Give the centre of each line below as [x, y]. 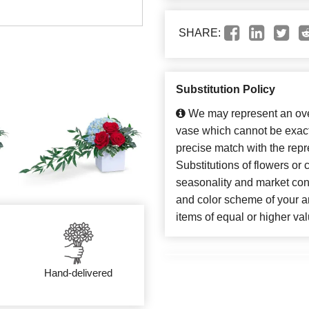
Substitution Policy [226, 90]
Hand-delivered [79, 272]
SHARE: [200, 33]
